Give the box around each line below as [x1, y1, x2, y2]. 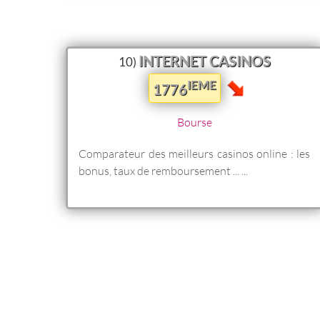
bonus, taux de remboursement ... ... [79, 163, 248, 177]
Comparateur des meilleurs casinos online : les [79, 146, 310, 160]
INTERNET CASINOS [138, 52, 271, 70]
